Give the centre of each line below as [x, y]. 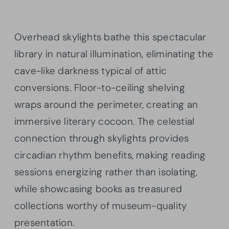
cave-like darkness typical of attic [91, 71]
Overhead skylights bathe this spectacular [110, 37]
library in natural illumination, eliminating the [114, 54]
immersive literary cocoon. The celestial [105, 121]
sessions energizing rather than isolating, [106, 172]
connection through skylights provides [102, 138]
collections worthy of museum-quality [101, 205]
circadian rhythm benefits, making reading [110, 155]
